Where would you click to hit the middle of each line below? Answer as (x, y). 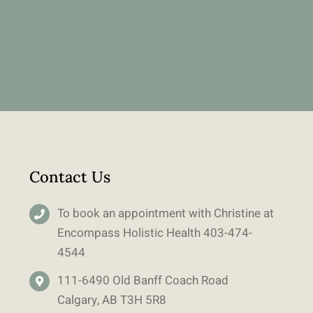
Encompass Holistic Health (131, 233)
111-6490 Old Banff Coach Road (143, 281)
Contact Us (70, 177)
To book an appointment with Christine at (166, 214)
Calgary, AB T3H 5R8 (112, 300)
